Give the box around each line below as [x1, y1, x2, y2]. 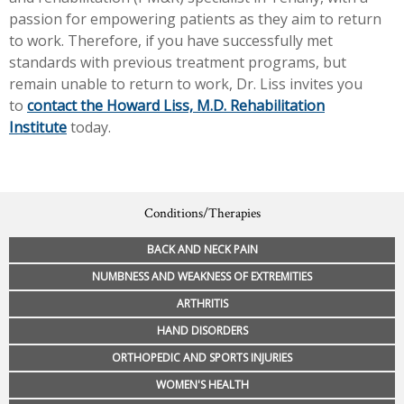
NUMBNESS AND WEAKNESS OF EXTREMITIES [92, 269, 312, 285]
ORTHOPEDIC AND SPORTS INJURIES [112, 350, 292, 366]
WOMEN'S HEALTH [155, 377, 249, 393]
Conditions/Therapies [143, 205, 261, 223]
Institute [9, 117, 67, 138]
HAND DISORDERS [156, 323, 248, 339]
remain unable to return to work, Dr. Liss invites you [9, 74, 363, 95]
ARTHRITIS [176, 296, 228, 312]
